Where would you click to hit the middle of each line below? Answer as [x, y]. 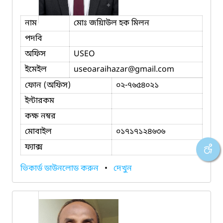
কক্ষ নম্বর [40, 116]
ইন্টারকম [40, 101]
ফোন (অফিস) [48, 85]
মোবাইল [38, 132]
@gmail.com [151, 69]
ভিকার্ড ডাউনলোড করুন [60, 168]
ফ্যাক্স [34, 147]
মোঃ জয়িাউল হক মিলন [111, 23]
